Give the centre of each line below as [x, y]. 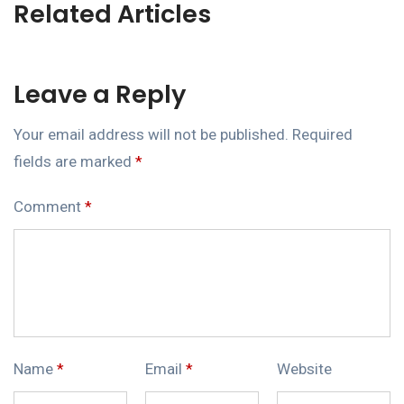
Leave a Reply [100, 94]
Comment [49, 206]
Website [304, 368]
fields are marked [74, 161]
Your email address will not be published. [151, 134]
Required [322, 134]
